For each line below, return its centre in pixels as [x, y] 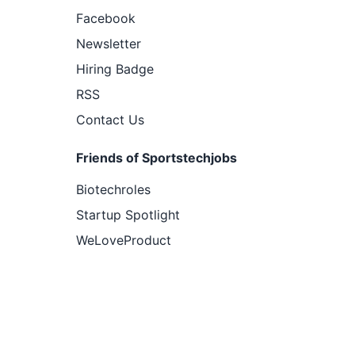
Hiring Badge [115, 69]
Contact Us [110, 120]
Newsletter [109, 44]
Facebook [106, 18]
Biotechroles [113, 189]
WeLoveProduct [124, 240]
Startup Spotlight [128, 215]
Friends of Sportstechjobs [157, 158]
